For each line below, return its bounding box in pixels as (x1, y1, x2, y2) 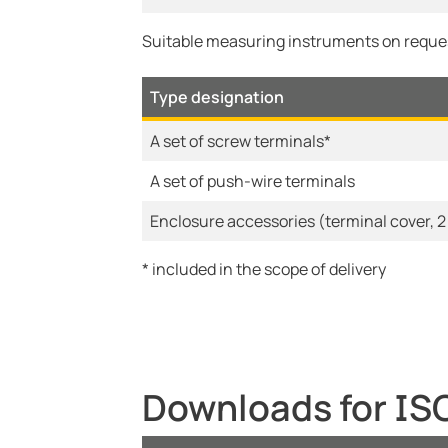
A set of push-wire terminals (150, 170, 355, 192)
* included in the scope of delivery (142, 258, 386, 280)
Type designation (150, 86, 284, 108)
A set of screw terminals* (150, 130, 331, 152)
